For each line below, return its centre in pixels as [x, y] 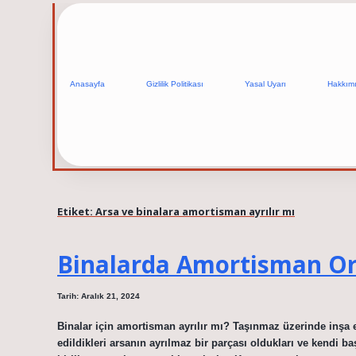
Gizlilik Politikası [175, 84]
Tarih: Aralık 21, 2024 [99, 296]
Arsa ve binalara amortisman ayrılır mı [195, 211]
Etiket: [76, 211]
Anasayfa [87, 84]
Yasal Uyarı [265, 84]
